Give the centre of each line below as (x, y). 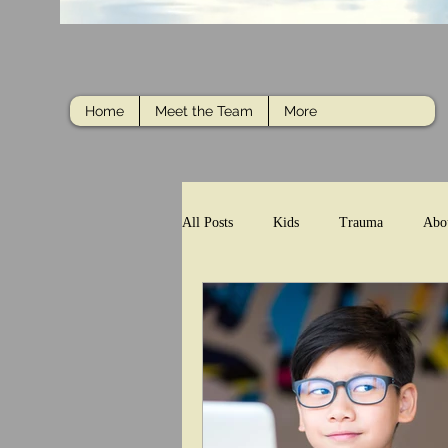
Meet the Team (204, 111)
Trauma (361, 222)
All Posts (207, 222)
